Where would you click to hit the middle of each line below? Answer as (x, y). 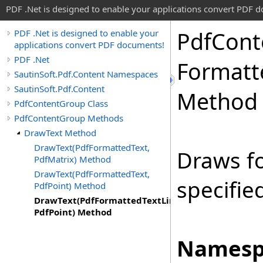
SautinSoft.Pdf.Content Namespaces (86, 74)
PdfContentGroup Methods (69, 118)
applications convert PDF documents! (89, 45)
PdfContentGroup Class (61, 103)
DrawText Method (60, 133)
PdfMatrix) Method (73, 159)
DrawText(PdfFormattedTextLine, (108, 200)
